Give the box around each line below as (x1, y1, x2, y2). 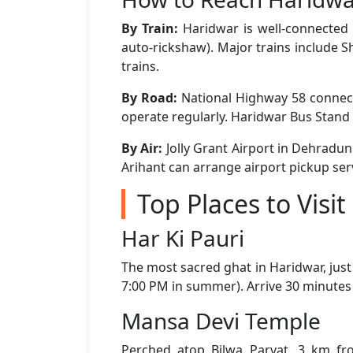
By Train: (121, 20, 179, 37)
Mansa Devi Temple (121, 306, 321, 336)
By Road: (121, 89, 178, 106)
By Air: (121, 139, 163, 157)
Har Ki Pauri (121, 223, 244, 253)
